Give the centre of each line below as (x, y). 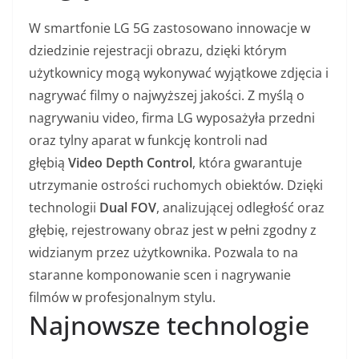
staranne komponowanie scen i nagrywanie (160, 274)
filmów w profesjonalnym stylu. (122, 297)
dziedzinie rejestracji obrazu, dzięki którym (158, 50)
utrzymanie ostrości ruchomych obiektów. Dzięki (176, 185)
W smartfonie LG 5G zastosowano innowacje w (169, 28)
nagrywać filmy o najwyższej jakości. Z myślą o (167, 95)
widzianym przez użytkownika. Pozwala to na (163, 252)
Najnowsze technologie (169, 325)
